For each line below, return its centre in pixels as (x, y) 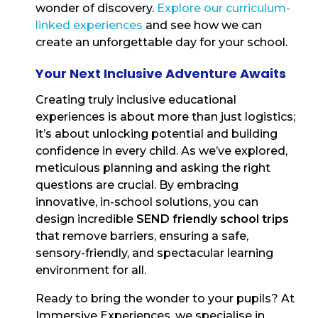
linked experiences (89, 26)
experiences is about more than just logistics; (165, 117)
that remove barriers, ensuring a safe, (142, 236)
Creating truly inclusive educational (136, 100)
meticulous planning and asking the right (153, 168)
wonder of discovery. (96, 9)
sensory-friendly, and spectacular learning (154, 253)
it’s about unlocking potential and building (157, 134)
